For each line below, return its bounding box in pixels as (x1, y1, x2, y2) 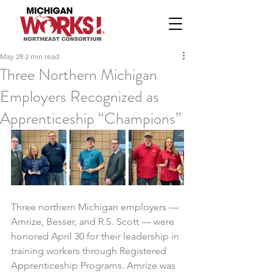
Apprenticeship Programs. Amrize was (11, 260, 178, 271)
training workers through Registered (11, 245, 169, 257)
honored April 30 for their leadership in (11, 230, 182, 242)
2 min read (25, 52, 59, 61)
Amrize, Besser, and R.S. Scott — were (11, 216, 177, 227)
